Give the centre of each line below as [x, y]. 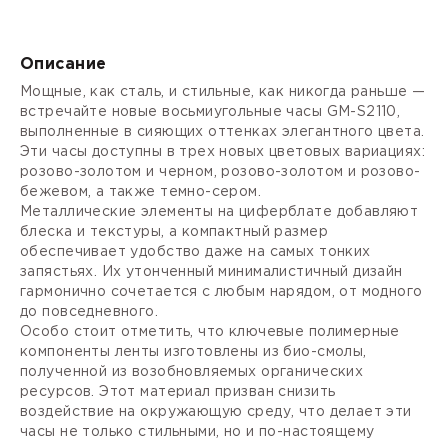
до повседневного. [89, 311]
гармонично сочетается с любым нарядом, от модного [221, 291]
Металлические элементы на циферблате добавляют [219, 211]
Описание [63, 64]
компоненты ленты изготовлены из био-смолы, [193, 351]
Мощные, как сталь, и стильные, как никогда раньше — [223, 91]
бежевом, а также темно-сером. [141, 191]
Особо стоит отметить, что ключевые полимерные [210, 331]
